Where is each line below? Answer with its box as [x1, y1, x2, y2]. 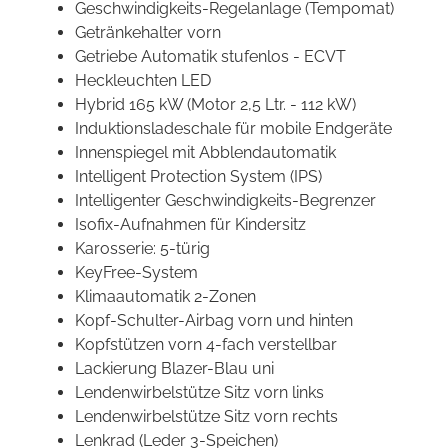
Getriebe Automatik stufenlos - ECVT [75, 47, 346, 67]
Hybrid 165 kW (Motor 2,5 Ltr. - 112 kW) [75, 95, 356, 115]
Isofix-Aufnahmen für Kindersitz [75, 215, 306, 235]
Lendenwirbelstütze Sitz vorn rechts [75, 407, 338, 427]
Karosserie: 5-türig [75, 239, 210, 259]
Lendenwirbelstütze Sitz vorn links [75, 383, 324, 403]
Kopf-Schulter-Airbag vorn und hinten [75, 311, 353, 331]
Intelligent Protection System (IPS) [75, 167, 322, 187]
